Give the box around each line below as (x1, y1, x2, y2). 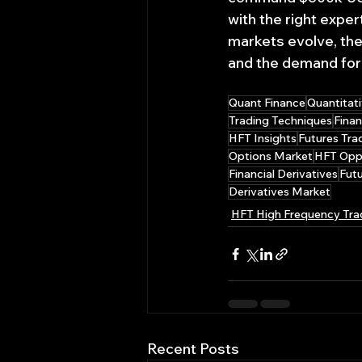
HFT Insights (229, 131, 297, 145)
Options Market (229, 149, 313, 163)
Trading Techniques (229, 113, 332, 128)
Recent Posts (147, 339, 239, 358)
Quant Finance (229, 95, 305, 110)
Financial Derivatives (229, 166, 338, 181)
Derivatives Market (229, 184, 330, 199)
